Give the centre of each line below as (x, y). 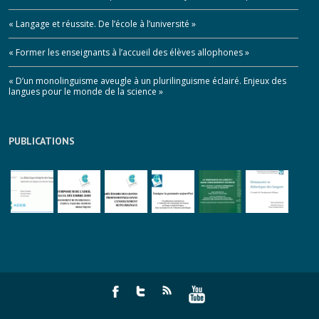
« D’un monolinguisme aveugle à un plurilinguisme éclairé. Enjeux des (147, 81)
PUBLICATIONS (42, 141)
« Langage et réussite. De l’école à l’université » (102, 24)
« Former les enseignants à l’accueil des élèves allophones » (129, 52)
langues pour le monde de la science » (86, 91)
